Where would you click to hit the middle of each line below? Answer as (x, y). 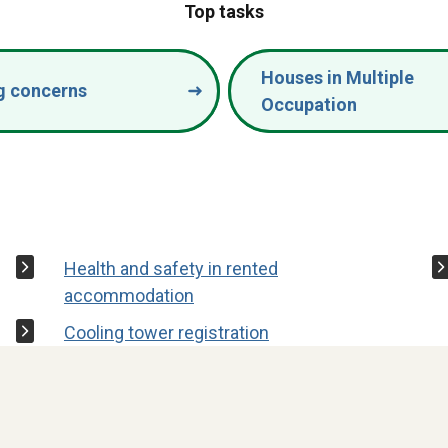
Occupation (309, 104)
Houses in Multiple (337, 77)
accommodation (128, 295)
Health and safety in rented (170, 268)
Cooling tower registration (166, 332)
